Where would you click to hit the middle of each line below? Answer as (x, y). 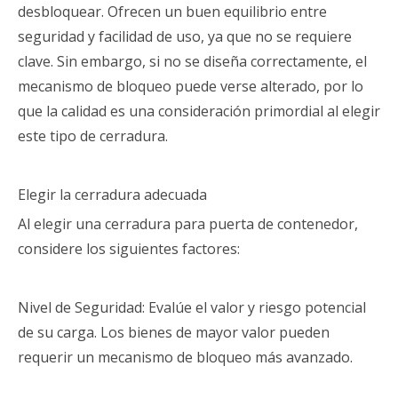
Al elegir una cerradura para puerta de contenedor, (188, 224)
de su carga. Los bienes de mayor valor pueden (174, 332)
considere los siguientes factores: (129, 249)
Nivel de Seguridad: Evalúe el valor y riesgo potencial (192, 307)
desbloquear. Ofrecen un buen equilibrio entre (172, 12)
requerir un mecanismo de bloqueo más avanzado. (185, 357)
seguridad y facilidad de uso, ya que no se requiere (185, 36)
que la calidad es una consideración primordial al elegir (199, 111)
